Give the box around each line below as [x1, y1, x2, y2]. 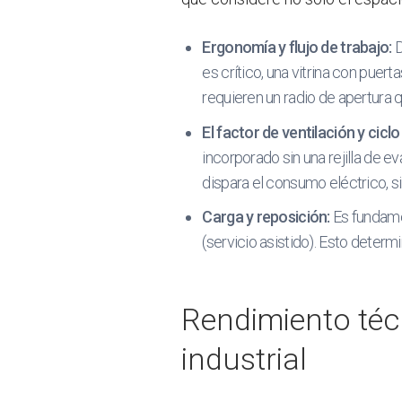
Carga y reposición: [202, 207, 330, 227]
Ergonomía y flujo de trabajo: [202, 37, 392, 57]
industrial [181, 341, 307, 378]
